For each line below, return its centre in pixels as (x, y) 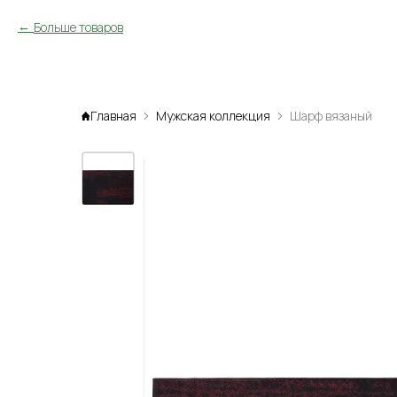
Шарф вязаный (331, 116)
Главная (113, 116)
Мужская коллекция (213, 116)
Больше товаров (78, 27)
